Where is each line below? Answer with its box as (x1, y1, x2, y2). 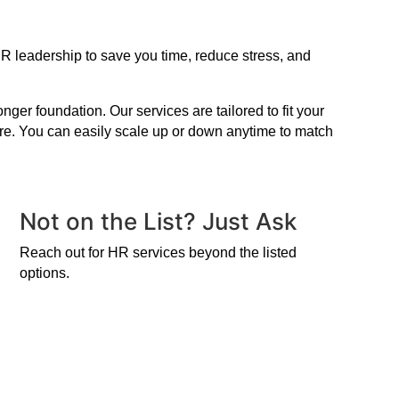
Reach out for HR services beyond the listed (19, 244, 297, 260)
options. (19, 265, 69, 281)
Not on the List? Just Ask (19, 207, 297, 235)
